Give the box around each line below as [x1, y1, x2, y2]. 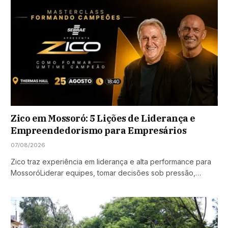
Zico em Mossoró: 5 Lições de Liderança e [11, 112, 195, 125]
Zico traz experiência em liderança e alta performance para [11, 157, 211, 166]
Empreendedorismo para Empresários [11, 125, 187, 137]
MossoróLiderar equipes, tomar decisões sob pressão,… [11, 168, 201, 178]
